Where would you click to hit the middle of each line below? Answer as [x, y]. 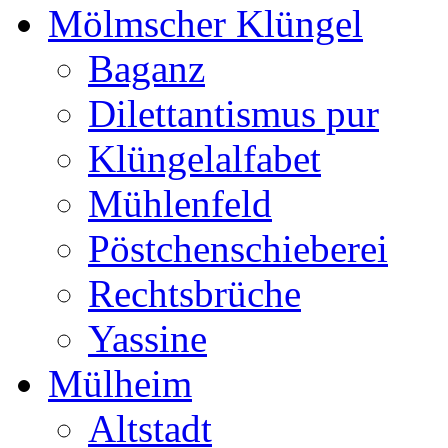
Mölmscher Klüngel [205, 23]
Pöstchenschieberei [238, 248]
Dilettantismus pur [233, 113]
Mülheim [120, 383]
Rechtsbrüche [194, 293]
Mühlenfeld [180, 203]
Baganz [146, 68]
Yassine [147, 338]
